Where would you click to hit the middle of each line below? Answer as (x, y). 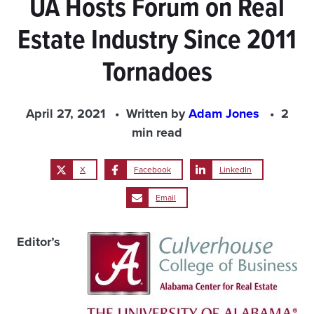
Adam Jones (225, 114)
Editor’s (39, 242)
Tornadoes (157, 71)
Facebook (152, 170)
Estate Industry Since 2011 (157, 39)
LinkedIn (235, 170)
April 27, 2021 (65, 114)
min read (157, 133)
